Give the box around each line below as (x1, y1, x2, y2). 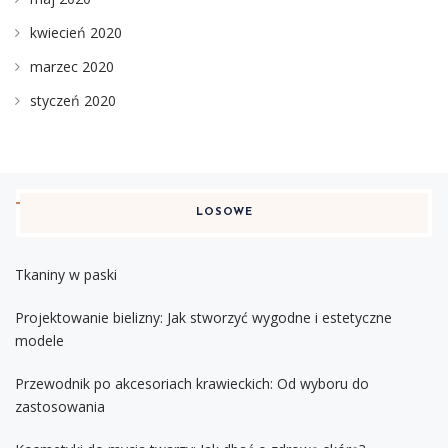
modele (15, 331, 64, 351)
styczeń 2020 (30, 91, 116, 111)
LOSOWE (195, 207, 253, 219)
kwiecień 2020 (30, 23, 122, 43)
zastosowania (15, 397, 105, 417)
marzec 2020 (30, 57, 114, 77)
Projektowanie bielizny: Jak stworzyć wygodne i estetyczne (15, 308, 392, 328)
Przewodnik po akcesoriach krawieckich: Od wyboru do (15, 374, 369, 394)
